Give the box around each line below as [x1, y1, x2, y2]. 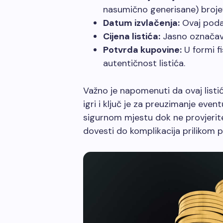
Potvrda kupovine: [103, 44, 182, 56]
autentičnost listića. [103, 57, 185, 69]
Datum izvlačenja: [103, 17, 180, 29]
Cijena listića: [103, 30, 160, 42]
